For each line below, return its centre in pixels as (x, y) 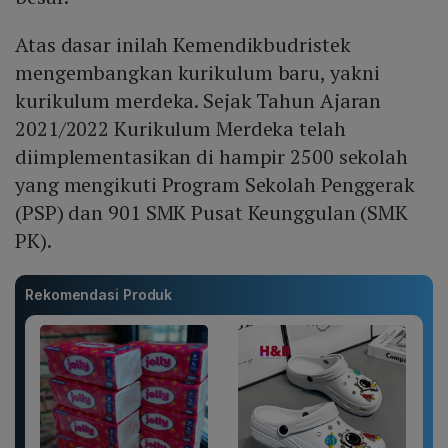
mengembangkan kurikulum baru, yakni (197, 72)
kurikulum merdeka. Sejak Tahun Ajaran (198, 100)
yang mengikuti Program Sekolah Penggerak (215, 184)
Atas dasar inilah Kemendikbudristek (183, 44)
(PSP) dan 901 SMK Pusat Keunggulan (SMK (212, 212)
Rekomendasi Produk (99, 294)
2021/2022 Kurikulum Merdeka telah (180, 128)
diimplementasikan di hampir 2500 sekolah (211, 156)
